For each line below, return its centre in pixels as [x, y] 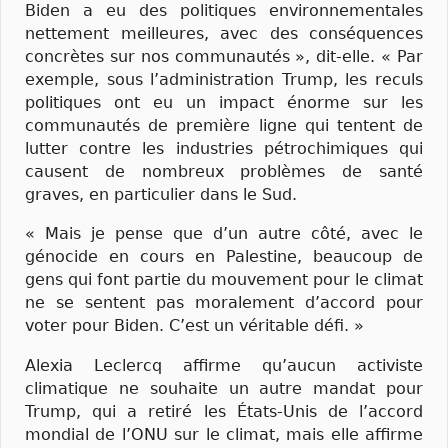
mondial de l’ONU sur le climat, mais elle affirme [224, 434]
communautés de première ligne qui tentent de [224, 126]
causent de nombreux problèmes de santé [224, 172]
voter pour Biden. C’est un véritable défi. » [194, 326]
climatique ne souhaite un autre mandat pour [224, 388]
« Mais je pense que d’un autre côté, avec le [224, 234]
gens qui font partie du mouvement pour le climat [224, 280]
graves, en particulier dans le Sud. [161, 195]
